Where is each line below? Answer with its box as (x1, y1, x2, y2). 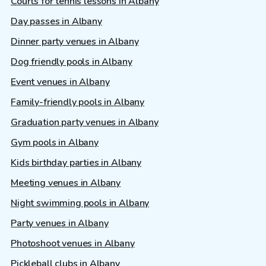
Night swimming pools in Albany (11, 197, 150, 210)
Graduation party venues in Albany (11, 116, 159, 129)
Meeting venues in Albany (11, 176, 121, 190)
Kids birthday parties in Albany (11, 156, 142, 170)
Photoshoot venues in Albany (11, 237, 135, 251)
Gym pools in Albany (11, 136, 99, 150)
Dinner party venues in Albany (11, 35, 139, 49)
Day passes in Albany (11, 15, 102, 28)
